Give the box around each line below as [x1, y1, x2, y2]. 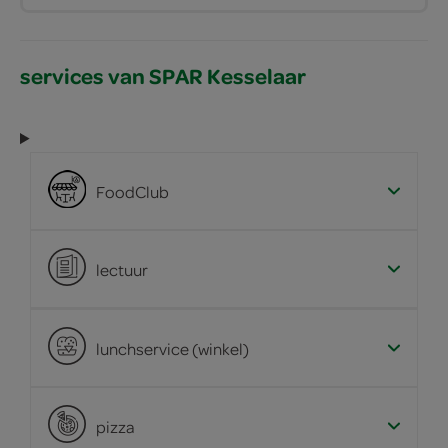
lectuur [96, 258, 148, 280]
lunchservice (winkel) [96, 337, 249, 359]
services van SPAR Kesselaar [20, 61, 306, 91]
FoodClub [96, 180, 169, 202]
